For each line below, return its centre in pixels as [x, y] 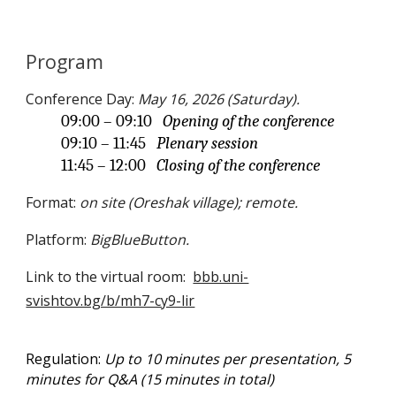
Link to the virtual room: [110, 277]
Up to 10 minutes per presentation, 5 [226, 359]
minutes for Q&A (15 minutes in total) [150, 379]
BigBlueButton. [140, 240]
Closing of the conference [239, 165]
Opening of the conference [249, 121]
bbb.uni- [221, 277]
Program [65, 61]
